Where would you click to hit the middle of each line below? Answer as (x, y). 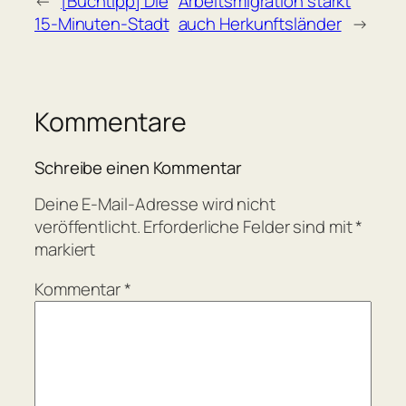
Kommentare (111, 122)
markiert (65, 250)
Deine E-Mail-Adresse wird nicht (155, 204)
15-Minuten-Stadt (102, 24)
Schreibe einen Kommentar (138, 167)
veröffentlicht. (87, 227)
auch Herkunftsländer (260, 24)
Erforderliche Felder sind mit (250, 227)
